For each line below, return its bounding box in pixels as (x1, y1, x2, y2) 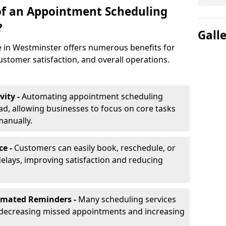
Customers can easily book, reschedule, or (14, 142, 176, 153)
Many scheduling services (78, 194, 176, 205)
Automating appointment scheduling (22, 91, 163, 102)
